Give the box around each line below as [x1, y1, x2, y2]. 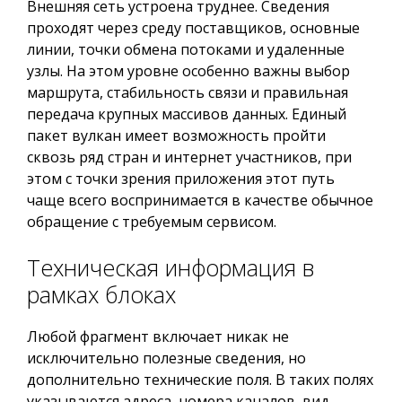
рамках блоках [27, 279, 176, 310]
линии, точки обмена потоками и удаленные [27, 39, 345, 59]
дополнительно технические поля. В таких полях [27, 370, 373, 389]
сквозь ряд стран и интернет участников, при [27, 147, 352, 167]
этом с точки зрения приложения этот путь [27, 169, 335, 188]
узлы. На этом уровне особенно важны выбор [27, 61, 350, 81]
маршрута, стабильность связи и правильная [27, 83, 348, 102]
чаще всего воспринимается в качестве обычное [27, 190, 373, 210]
